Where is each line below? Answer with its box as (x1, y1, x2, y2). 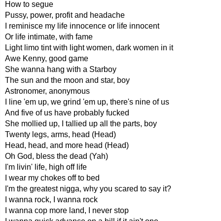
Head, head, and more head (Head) (5, 141, 129, 149)
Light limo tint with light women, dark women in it (5, 43, 173, 52)
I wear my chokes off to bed (5, 174, 100, 182)
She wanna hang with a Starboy (5, 65, 116, 74)
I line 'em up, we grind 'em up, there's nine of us (5, 98, 169, 106)
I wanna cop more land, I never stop (5, 206, 129, 215)
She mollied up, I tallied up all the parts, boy (5, 119, 157, 128)
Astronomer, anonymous (5, 87, 90, 95)
